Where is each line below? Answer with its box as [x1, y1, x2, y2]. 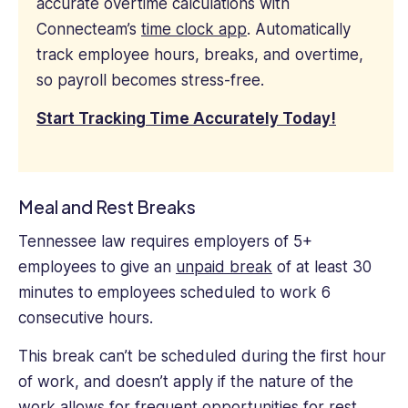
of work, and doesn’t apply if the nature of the [18, 372, 353, 392]
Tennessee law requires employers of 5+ [18, 231, 312, 250]
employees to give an [18, 257, 176, 276]
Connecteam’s [36, 19, 141, 38]
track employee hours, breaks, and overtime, [36, 45, 363, 64]
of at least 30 [272, 257, 372, 276]
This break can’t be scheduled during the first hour [18, 347, 386, 366]
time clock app [141, 19, 247, 38]
